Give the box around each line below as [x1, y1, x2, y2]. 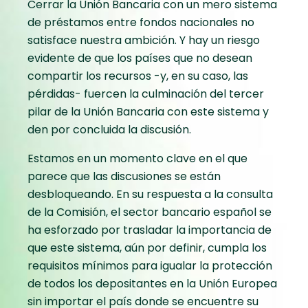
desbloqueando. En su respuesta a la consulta [27, 186, 273, 203]
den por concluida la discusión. [27, 122, 191, 138]
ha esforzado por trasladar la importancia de [27, 222, 272, 239]
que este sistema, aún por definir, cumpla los [27, 240, 267, 256]
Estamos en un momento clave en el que [27, 151, 247, 167]
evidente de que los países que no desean [27, 50, 252, 67]
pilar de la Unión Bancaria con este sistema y [27, 104, 269, 120]
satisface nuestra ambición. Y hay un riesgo [27, 32, 260, 49]
